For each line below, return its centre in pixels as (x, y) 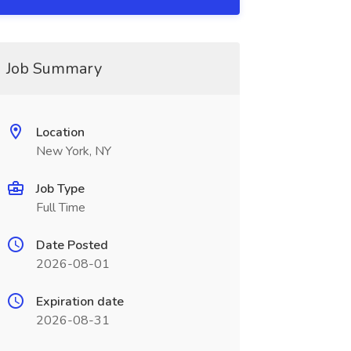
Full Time (60, 208)
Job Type (60, 189)
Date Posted (72, 245)
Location (60, 132)
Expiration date (80, 302)
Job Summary (54, 69)
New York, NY (73, 151)
